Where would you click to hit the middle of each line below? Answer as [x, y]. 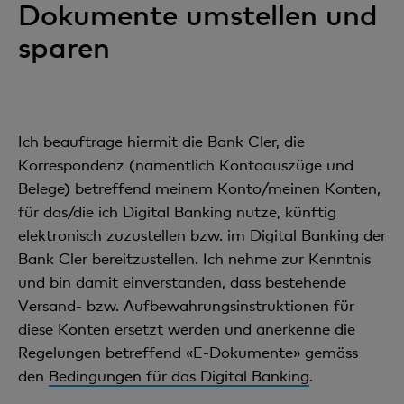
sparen [64, 46]
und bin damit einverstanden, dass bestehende [182, 282]
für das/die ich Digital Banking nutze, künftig [177, 211]
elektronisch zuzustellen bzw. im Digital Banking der [202, 235]
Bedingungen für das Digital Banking [179, 376]
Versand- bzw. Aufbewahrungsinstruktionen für [186, 305]
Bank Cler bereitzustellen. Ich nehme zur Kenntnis [194, 258]
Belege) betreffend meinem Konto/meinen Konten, [199, 188]
